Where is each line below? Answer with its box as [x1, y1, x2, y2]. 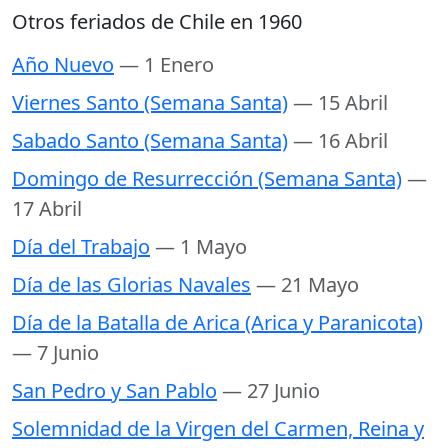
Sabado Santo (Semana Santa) [12, 127, 288, 155]
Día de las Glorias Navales [12, 271, 251, 299]
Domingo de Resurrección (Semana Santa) [12, 165, 402, 193]
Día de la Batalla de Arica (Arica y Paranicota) [12, 309, 423, 337]
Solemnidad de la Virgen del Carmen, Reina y [12, 415, 424, 443]
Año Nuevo [12, 51, 114, 79]
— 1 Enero [119, 51, 214, 79]
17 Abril [12, 195, 82, 223]
